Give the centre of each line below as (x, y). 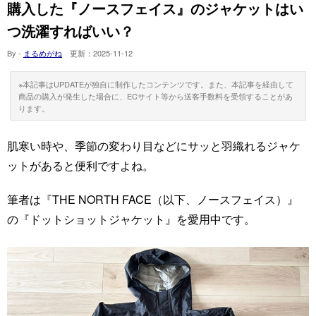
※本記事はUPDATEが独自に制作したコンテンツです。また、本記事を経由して (156, 84)
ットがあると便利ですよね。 (80, 166)
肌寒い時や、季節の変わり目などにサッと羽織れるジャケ (154, 146)
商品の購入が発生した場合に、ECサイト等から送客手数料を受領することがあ (156, 96)
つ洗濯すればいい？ (71, 30)
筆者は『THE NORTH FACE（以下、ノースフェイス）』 (153, 200)
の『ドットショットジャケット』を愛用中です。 (131, 219)
